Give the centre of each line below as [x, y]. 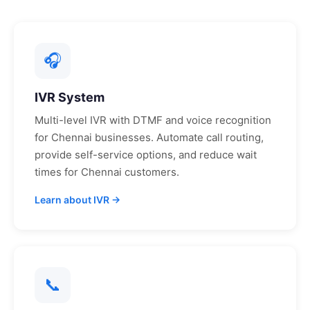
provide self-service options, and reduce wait [146, 155]
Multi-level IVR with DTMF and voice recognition [153, 120]
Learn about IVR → [77, 200]
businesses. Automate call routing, [178, 137]
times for [58, 172]
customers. [151, 172]
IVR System [70, 97]
